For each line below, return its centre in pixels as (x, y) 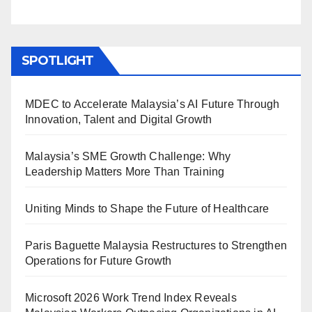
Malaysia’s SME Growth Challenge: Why (128, 157)
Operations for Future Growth (99, 261)
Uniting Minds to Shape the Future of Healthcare (147, 209)
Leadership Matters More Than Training (125, 172)
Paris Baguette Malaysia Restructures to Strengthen (156, 246)
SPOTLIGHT (57, 61)
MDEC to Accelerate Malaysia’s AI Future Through (153, 104)
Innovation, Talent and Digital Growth (119, 120)
